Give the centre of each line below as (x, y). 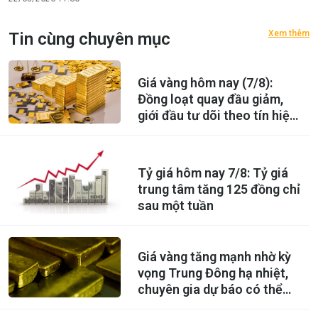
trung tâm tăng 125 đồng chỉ (219, 190)
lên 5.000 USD (177, 306)
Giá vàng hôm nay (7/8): (205, 83)
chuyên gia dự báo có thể (210, 290)
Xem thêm (289, 34)
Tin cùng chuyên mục (89, 39)
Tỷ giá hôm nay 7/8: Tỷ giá (213, 173)
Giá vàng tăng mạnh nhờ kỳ (214, 257)
